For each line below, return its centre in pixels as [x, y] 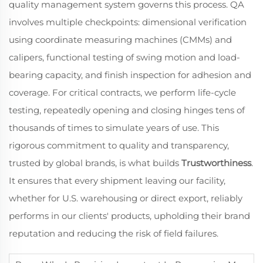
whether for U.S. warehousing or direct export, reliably [126, 198]
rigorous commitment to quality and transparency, [119, 145]
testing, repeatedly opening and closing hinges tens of [127, 110]
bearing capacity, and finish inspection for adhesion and [130, 75]
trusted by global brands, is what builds [95, 163]
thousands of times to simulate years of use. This [114, 128]
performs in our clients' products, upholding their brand [129, 216]
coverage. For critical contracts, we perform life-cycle [122, 92]
